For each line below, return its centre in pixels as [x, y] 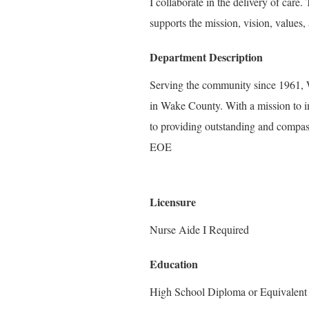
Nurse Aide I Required [199, 229]
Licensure [173, 202]
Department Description [206, 57]
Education [174, 264]
